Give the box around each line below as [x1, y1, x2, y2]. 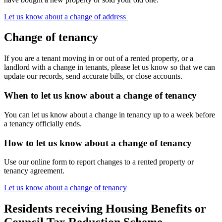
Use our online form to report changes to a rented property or [4, 158, 194, 166]
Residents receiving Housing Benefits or [4, 202, 206, 216]
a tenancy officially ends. [4, 119, 82, 128]
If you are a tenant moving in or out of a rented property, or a [4, 54, 193, 63]
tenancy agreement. [4, 166, 64, 175]
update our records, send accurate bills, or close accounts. [4, 72, 182, 81]
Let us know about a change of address [4, 12, 128, 21]
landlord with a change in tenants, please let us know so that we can [4, 63, 215, 72]
